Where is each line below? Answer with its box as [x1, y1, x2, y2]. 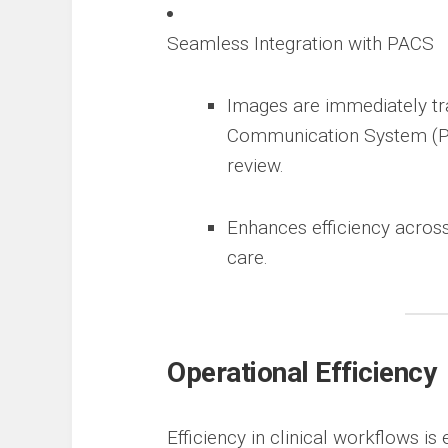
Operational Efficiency [167, 356, 436, 389]
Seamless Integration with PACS [167, 32, 434, 55]
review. [227, 154, 284, 177]
